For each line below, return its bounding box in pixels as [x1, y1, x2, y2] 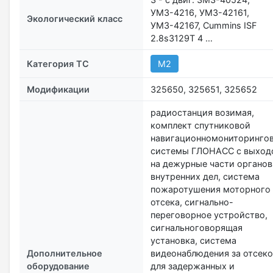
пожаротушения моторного [151, 183, 271, 194]
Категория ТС [27, 58, 89, 69]
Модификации [27, 83, 90, 94]
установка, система [151, 235, 236, 246]
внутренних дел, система [151, 171, 260, 182]
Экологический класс [27, 13, 122, 24]
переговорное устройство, [151, 209, 268, 220]
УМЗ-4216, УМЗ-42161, [151, 7, 249, 18]
